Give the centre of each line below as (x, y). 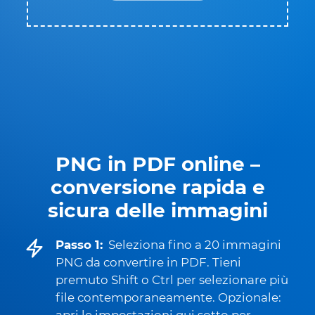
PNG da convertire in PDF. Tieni (148, 262)
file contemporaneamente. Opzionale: (168, 297)
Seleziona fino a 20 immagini (195, 245)
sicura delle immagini (157, 210)
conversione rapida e (157, 187)
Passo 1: (79, 245)
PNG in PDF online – (157, 164)
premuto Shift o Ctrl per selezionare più (172, 280)
